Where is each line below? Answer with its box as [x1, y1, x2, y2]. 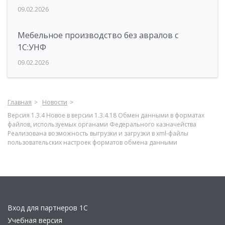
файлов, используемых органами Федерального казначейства [8, 120, 196, 129]
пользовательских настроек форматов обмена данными [8, 138, 177, 147]
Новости [42, 98, 67, 106]
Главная [8, 98, 32, 106]
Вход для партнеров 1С [8, 203, 88, 212]
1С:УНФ [18, 42, 46, 53]
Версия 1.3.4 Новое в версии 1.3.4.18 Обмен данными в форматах [8, 111, 204, 120]
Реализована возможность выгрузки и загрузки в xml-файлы [8, 129, 188, 138]
